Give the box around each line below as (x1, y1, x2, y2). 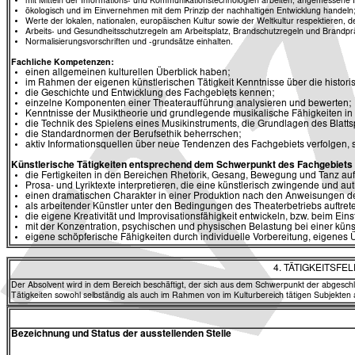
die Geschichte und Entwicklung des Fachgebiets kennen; (25, 88, 274, 98)
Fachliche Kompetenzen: (11, 58, 114, 67)
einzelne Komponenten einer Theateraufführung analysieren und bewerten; (25, 98, 351, 109)
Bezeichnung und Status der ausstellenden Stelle (11, 330, 231, 340)
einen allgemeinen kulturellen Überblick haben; (25, 67, 230, 78)
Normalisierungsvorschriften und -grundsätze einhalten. (25, 37, 233, 47)
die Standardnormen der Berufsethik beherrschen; (25, 129, 241, 139)
